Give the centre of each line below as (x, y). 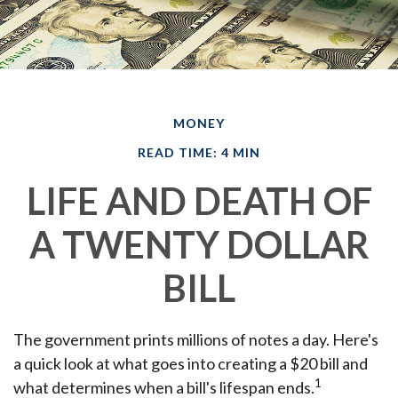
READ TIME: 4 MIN (199, 152)
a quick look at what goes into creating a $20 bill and (191, 363)
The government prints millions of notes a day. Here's (196, 339)
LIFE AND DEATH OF (199, 201)
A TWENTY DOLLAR (199, 244)
